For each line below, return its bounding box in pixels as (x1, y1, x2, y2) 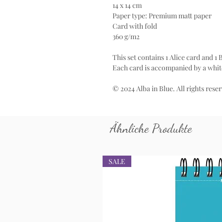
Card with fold (112, 21, 157, 31)
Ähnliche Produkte (110, 121, 192, 136)
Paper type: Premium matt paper (112, 11, 212, 20)
